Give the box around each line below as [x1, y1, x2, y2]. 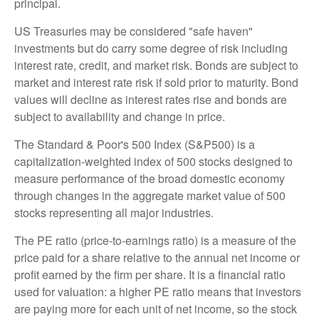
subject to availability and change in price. [14, 108, 225, 125]
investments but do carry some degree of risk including [14, 39, 288, 56]
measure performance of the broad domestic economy [14, 169, 285, 187]
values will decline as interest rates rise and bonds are [14, 90, 287, 108]
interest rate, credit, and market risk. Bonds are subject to [14, 56, 298, 73]
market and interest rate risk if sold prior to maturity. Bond [14, 73, 298, 90]
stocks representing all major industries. [14, 204, 214, 221]
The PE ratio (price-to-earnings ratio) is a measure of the [14, 231, 296, 249]
